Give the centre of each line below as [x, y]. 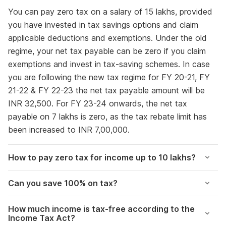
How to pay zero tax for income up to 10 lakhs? [102, 157]
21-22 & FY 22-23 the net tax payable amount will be [106, 90]
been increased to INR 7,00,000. [71, 130]
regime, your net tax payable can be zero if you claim [107, 51]
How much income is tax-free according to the [101, 209]
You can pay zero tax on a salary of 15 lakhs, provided [110, 12]
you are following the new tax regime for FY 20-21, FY [109, 77]
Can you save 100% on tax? [63, 183]
